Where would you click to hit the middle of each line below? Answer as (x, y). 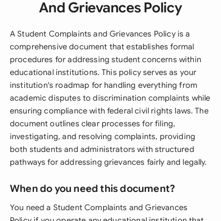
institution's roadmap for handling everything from (104, 85)
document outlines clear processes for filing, (93, 124)
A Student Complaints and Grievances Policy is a (100, 34)
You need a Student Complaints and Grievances (99, 208)
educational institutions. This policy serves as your (103, 73)
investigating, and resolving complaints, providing (103, 137)
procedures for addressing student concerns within (106, 60)
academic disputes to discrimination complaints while (110, 98)
